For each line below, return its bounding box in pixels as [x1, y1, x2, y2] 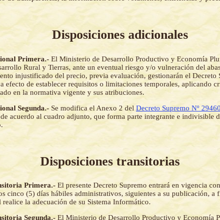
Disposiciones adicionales [52, 27, 188, 42]
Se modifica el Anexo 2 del [51, 104, 136, 112]
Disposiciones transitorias [40, 154, 180, 168]
